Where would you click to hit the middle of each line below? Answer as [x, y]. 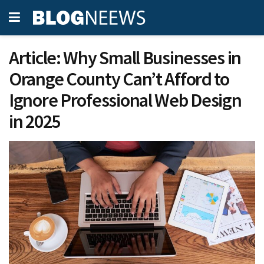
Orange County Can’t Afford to [119, 79]
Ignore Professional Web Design [125, 100]
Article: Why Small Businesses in [125, 58]
